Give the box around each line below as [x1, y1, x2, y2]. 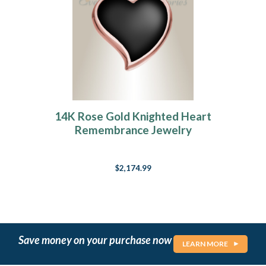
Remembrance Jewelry [74, 123, 192, 137]
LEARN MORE [182, 239, 228, 249]
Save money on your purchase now [18, 233, 173, 246]
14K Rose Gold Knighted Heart [55, 109, 211, 123]
